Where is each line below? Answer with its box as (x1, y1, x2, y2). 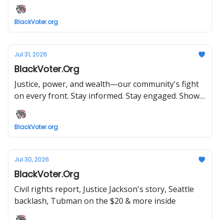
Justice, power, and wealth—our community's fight (14, 79, 199, 89)
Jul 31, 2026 (14, 50, 47, 58)
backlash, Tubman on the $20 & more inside (14, 195, 176, 206)
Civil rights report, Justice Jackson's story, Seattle (14, 184, 194, 194)
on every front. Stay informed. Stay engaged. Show (14, 90, 199, 101)
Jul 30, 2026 (14, 155, 49, 164)
